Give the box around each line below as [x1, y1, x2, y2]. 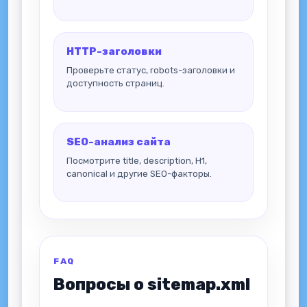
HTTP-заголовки [66, 45, 162, 58]
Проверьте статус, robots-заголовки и [66, 65, 235, 75]
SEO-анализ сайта [66, 136, 171, 148]
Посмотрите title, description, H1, [66, 156, 207, 166]
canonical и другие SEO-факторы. [66, 169, 212, 179]
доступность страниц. [66, 78, 164, 88]
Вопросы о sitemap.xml [53, 275, 250, 294]
